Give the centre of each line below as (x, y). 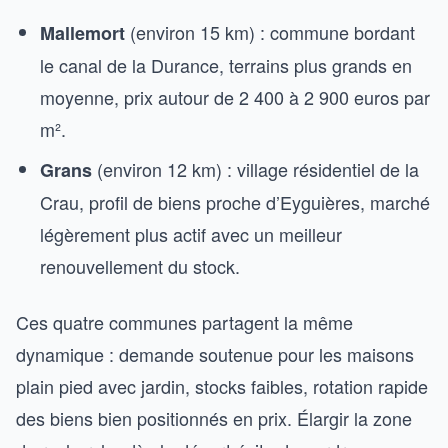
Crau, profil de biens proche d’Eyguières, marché (235, 202)
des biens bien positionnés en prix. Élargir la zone (214, 418)
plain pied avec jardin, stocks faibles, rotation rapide (222, 386)
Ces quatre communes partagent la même (184, 322)
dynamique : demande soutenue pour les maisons (215, 354)
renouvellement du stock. (140, 266)
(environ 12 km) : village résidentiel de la (255, 169)
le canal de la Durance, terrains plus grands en (226, 65)
